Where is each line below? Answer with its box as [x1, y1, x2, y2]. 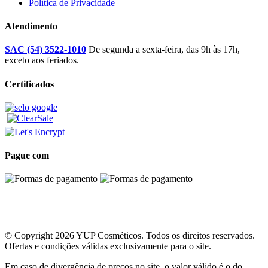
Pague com [5, 150, 49, 161]
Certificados [5, 78, 54, 89]
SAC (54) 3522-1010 [5, 44, 86, 55]
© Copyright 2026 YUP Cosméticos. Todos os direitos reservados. [5, 230, 255, 241]
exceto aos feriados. [5, 55, 79, 66]
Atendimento [5, 20, 57, 31]
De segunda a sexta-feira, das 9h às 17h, [86, 44, 240, 55]
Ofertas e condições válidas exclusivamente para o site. [5, 241, 211, 252]
